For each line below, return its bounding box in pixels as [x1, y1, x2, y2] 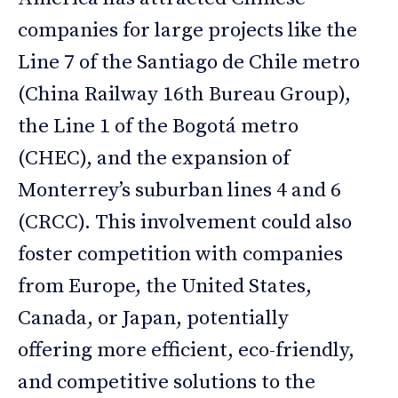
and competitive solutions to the [18, 369, 315, 395]
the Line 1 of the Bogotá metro [18, 113, 298, 139]
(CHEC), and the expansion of [18, 145, 290, 171]
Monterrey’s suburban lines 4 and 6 [18, 177, 341, 203]
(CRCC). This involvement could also [18, 209, 352, 235]
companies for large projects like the [18, 17, 357, 44]
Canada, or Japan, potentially [18, 305, 289, 331]
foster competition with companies [18, 241, 343, 267]
